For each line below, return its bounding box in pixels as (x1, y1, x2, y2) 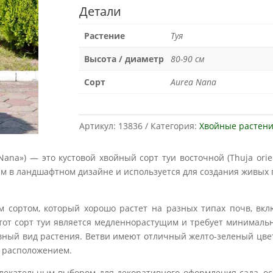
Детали (79, 3, 121, 20)
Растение (83, 30, 125, 42)
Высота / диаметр (83, 53, 164, 65)
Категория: (150, 119, 197, 132)
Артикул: (79, 119, 116, 132)
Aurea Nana (170, 76, 216, 88)
